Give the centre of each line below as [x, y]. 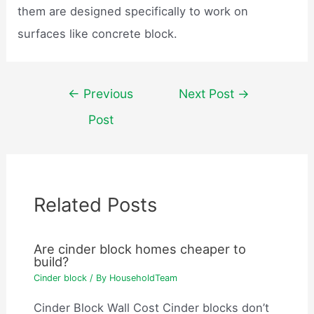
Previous [107, 93]
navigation [72, 112]
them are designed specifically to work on [133, 11]
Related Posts [96, 204]
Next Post [209, 93]
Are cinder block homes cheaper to [140, 248]
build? [52, 261]
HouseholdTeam [144, 278]
